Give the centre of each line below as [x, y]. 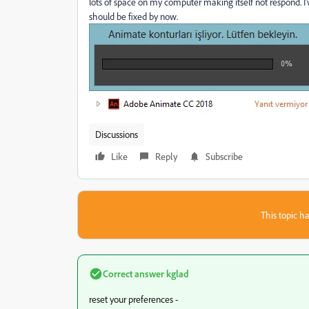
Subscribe [224, 156]
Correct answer [133, 273]
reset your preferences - [133, 299]
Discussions [117, 134]
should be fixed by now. [133, 16]
